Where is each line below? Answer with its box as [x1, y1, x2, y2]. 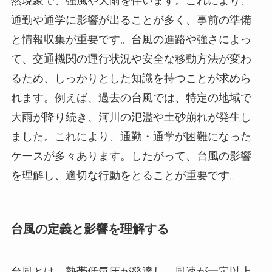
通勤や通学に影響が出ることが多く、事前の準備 [10, 14, 251, 27]
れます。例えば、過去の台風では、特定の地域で [10, 92, 251, 104]
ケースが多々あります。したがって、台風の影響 [10, 150, 251, 163]
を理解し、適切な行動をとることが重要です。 [10, 169, 240, 182]
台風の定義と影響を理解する [10, 222, 169, 236]
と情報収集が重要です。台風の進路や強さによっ [10, 33, 251, 46]
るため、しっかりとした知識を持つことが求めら [10, 72, 251, 85]
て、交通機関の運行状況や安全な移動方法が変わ [10, 53, 251, 66]
